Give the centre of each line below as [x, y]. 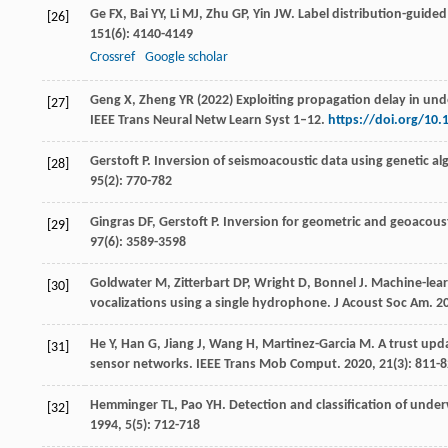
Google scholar [186, 58]
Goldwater [121, 284]
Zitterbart [202, 284]
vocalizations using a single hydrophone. [212, 304]
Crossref [112, 58]
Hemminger [124, 406]
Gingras [112, 223]
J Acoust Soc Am [381, 304]
